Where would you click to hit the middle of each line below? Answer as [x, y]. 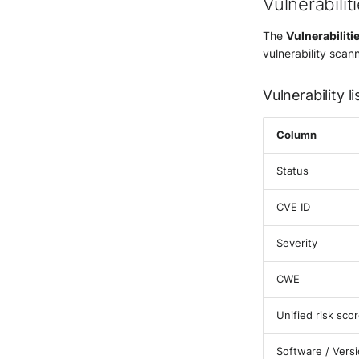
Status [292, 171]
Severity [297, 243]
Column [296, 135]
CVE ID [293, 207]
